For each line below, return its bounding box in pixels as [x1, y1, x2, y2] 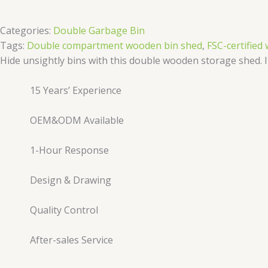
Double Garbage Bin [53, 23, 145, 37]
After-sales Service [30, 233, 113, 246]
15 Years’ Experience [30, 83, 121, 97]
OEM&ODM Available [30, 113, 124, 127]
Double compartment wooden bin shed [27, 38, 202, 52]
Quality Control [30, 203, 98, 217]
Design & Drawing [30, 173, 111, 187]
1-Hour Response [30, 143, 109, 157]
